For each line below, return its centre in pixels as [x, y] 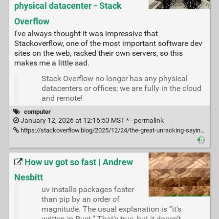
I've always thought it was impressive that [86, 33]
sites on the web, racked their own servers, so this [98, 53]
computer [37, 111]
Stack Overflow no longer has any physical [114, 78]
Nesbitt [28, 178]
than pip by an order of [80, 199]
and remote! [62, 98]
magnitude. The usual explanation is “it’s [111, 209]
